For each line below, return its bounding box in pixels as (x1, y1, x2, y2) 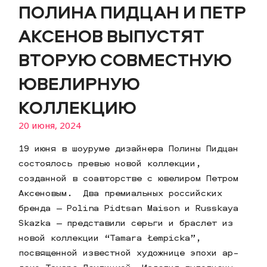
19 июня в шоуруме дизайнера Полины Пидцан (18, 142, 239, 155)
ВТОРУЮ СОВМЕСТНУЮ (18, 47, 232, 72)
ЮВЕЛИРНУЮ (18, 71, 141, 96)
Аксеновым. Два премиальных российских (18, 187, 223, 200)
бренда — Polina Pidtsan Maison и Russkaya (18, 201, 239, 215)
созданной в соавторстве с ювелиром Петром (18, 172, 239, 185)
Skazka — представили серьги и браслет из (18, 216, 234, 229)
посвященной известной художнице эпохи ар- (18, 246, 239, 259)
